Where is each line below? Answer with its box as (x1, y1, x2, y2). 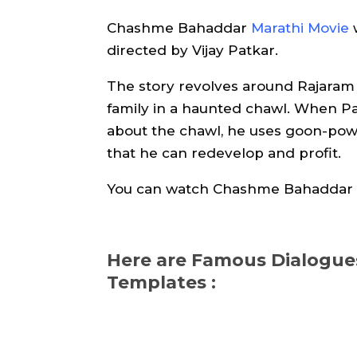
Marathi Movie (251, 20, 350, 37)
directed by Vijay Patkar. (107, 42, 279, 59)
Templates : (107, 272, 217, 294)
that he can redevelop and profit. (107, 145, 342, 162)
